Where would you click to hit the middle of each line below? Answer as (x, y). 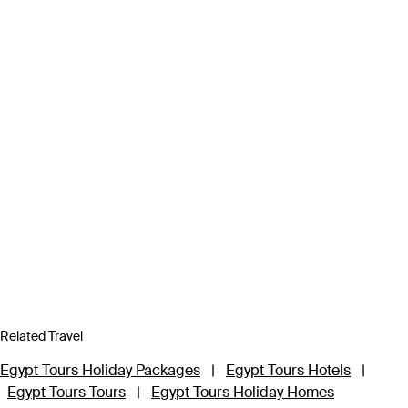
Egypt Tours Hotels (288, 370)
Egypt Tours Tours (66, 392)
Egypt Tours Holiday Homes (243, 392)
